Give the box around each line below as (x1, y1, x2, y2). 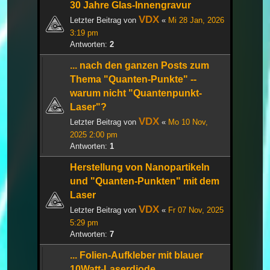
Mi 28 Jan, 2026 (168, 15, 224, 25)
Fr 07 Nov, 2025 (168, 205, 224, 215)
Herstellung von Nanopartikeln (70, 162, 210, 172)
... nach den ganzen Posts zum (70, 60, 209, 71)
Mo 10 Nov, (168, 117, 208, 127)
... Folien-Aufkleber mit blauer (70, 250, 203, 260)
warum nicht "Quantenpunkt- (70, 87, 202, 98)
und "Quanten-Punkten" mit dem (70, 175, 219, 186)
